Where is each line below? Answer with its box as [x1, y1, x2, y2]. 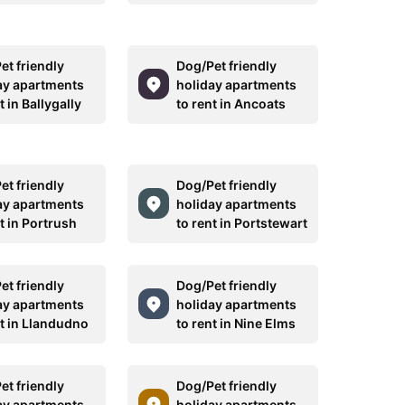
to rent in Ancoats [175, 95, 286, 111]
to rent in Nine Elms [175, 315, 296, 331]
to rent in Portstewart [175, 214, 307, 231]
